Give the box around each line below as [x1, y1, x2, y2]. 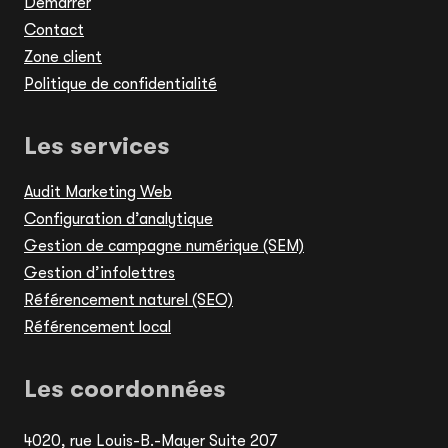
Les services [24, 132, 170, 161]
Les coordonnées [24, 375, 226, 404]
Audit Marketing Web [24, 183, 172, 202]
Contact [24, 21, 84, 40]
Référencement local [24, 318, 171, 337]
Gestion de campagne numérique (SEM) [24, 237, 304, 256]
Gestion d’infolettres [24, 264, 175, 283]
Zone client [24, 48, 102, 67]
